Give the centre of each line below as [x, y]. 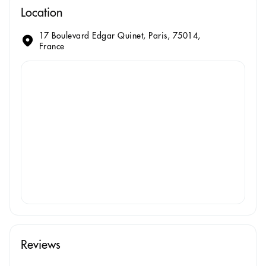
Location [42, 12]
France [52, 46]
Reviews [41, 244]
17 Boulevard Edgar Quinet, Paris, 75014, [120, 35]
